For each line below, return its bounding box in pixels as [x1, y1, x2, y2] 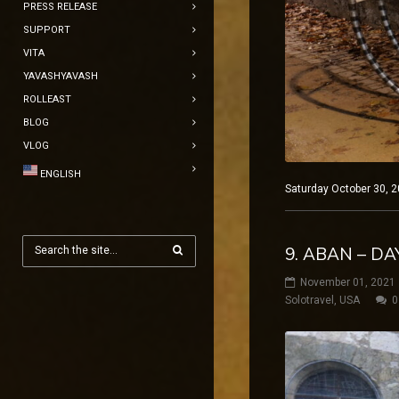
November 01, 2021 [300, 275, 395, 289]
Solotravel [285, 293, 334, 306]
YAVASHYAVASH [23, 70, 98, 82]
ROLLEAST [23, 94, 71, 105]
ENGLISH [40, 168, 81, 180]
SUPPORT [23, 24, 70, 36]
